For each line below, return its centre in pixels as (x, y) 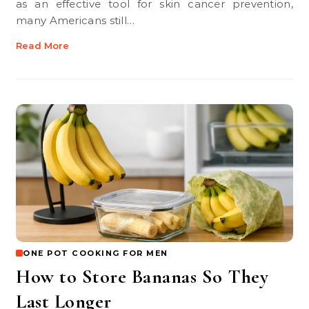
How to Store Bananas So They (142, 277)
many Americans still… (76, 20)
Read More (42, 46)
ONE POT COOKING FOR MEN (96, 253)
